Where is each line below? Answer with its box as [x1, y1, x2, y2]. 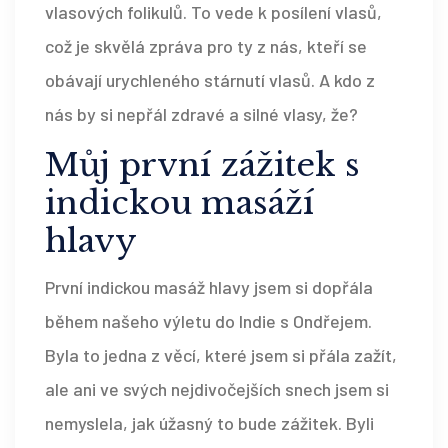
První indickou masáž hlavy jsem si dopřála [45, 276, 373, 299]
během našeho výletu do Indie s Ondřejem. [45, 310, 372, 333]
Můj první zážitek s [45, 145, 360, 186]
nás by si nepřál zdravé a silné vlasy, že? [45, 103, 358, 126]
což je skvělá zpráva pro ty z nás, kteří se [45, 35, 367, 58]
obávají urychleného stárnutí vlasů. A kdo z [45, 69, 375, 92]
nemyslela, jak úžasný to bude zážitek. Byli [45, 412, 374, 435]
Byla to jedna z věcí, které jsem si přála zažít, [45, 344, 397, 367]
